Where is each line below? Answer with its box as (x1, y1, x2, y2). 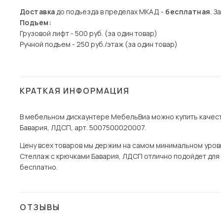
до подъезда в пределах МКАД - (55, 7, 166, 16)
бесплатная (165, 7, 211, 16)
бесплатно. (20, 162, 58, 172)
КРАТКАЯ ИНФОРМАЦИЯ (20, 85, 130, 96)
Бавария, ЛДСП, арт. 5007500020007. (20, 123, 146, 132)
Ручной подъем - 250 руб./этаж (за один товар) (20, 39, 178, 49)
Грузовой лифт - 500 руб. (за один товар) (20, 29, 157, 38)
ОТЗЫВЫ (20, 202, 60, 213)
